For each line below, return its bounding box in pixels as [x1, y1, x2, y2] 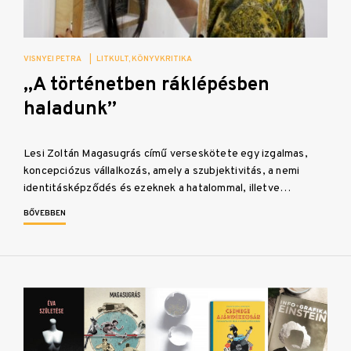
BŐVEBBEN [24, 208, 66, 219]
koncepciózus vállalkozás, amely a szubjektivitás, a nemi [24, 164, 300, 178]
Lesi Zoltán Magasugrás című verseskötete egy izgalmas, [24, 147, 308, 161]
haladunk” [24, 97, 117, 121]
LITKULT [96, 53, 128, 64]
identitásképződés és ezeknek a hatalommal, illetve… [24, 181, 291, 195]
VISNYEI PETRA [24, 53, 81, 64]
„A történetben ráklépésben [24, 73, 270, 97]
